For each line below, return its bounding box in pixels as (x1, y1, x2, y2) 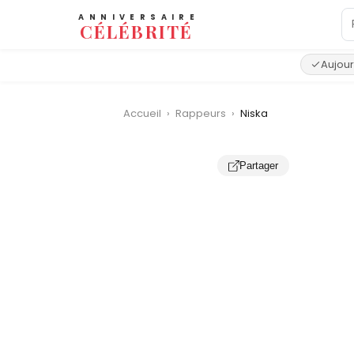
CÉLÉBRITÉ (79, 19, 194, 43)
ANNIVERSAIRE (78, 12, 200, 23)
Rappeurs (175, 106, 228, 121)
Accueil (123, 106, 161, 121)
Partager (239, 160, 278, 171)
